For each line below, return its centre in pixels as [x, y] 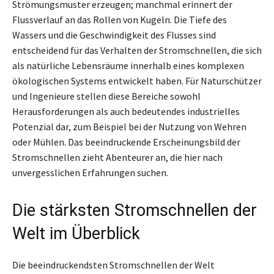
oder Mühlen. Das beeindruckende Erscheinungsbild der [126, 142]
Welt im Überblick [76, 233]
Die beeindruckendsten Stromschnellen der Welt [113, 265]
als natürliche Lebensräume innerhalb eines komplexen [128, 65]
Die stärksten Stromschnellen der [135, 210]
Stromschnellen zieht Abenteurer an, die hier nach [117, 157]
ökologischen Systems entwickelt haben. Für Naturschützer [137, 80]
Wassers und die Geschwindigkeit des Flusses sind [114, 35]
